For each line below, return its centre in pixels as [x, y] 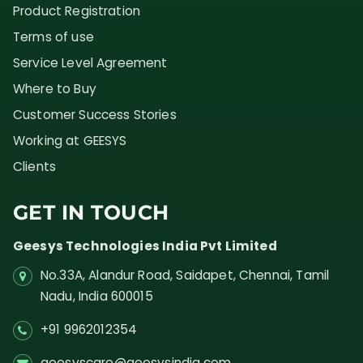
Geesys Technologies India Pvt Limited [145, 246]
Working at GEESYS [70, 140]
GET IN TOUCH [91, 212]
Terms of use [53, 36]
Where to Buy [55, 88]
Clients [35, 166]
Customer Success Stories [95, 114]
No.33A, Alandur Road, [107, 275]
